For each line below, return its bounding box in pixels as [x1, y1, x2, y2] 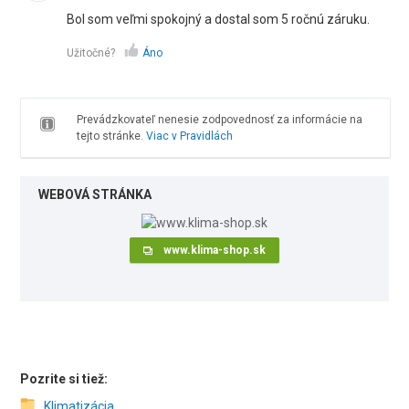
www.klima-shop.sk [163, 244, 266, 257]
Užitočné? [67, 47, 116, 59]
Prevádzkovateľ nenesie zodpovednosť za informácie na [76, 113, 362, 126]
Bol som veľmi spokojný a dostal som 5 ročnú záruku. [67, 12, 371, 26]
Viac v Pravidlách [145, 130, 233, 142]
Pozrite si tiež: [20, 372, 109, 387]
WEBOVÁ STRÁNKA [38, 187, 152, 202]
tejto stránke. [76, 130, 146, 142]
